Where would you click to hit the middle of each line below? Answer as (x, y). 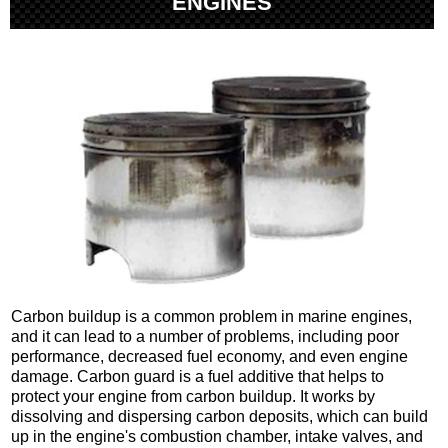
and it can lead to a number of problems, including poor (205, 337)
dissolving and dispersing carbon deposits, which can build (219, 417)
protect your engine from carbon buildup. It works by (193, 397)
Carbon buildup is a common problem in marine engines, (211, 317)
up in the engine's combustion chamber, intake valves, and (217, 437)
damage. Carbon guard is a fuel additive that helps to (197, 377)
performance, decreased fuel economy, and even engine (209, 357)
